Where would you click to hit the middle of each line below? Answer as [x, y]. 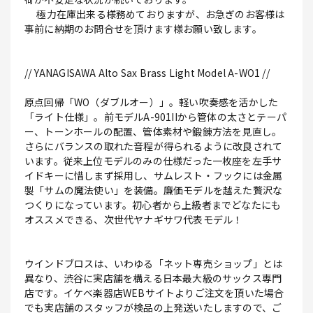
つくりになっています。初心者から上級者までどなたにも [153, 204]
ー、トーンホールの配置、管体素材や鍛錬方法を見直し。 [153, 131]
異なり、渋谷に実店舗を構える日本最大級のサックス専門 [153, 278]
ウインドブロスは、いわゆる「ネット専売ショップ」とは [154, 263]
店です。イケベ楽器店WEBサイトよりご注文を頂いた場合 [154, 292]
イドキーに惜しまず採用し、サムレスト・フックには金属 [154, 175]
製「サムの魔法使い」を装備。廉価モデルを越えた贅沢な [154, 190]
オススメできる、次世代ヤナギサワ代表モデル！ [134, 219]
